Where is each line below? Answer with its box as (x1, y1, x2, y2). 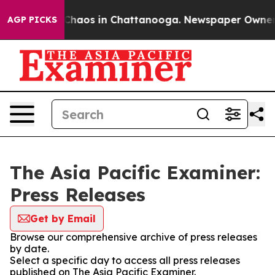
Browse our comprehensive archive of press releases (10, 231, 257, 243)
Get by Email (30, 212, 96, 225)
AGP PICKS (7, 14, 57, 25)
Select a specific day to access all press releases (10, 254, 240, 266)
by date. (10, 242, 49, 255)
